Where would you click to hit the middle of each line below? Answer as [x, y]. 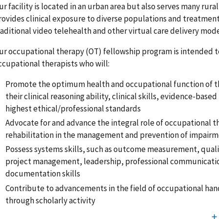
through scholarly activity [51, 200]
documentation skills [43, 174]
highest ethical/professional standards [73, 108]
